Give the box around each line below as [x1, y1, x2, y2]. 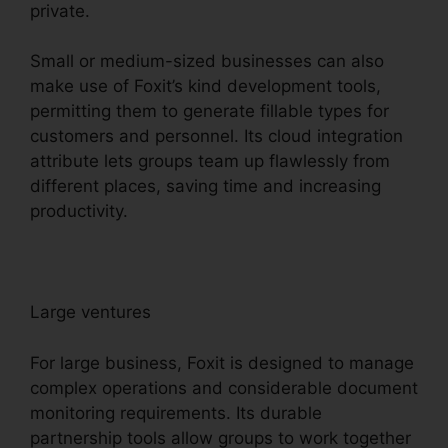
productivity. [30, 201, 128, 222]
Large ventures [30, 302, 151, 323]
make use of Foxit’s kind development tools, [30, 76, 381, 97]
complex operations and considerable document [30, 377, 418, 398]
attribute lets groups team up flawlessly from [30, 151, 390, 172]
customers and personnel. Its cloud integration [30, 126, 403, 147]
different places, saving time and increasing [30, 176, 381, 197]
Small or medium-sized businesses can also [30, 51, 384, 72]
